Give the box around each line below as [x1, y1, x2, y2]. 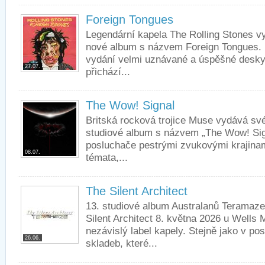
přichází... [86, 66, 130, 77]
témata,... [86, 151, 128, 163]
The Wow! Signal [86, 99, 174, 112]
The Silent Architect [86, 185, 188, 198]
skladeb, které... [86, 237, 157, 249]
